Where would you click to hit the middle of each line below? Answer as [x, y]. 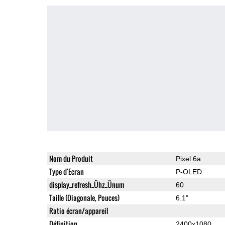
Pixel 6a [188, 158]
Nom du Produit [71, 158]
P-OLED [189, 172]
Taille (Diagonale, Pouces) [84, 197]
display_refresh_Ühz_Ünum [86, 184]
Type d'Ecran [66, 171]
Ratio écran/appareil [78, 210]
